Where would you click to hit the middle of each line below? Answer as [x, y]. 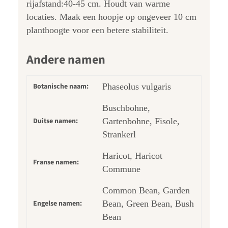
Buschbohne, [126, 108]
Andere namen [66, 60]
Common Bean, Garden [146, 190]
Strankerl [119, 134]
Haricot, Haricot [132, 155]
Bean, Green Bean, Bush [148, 203]
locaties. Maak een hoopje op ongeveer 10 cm [111, 17]
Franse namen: [56, 162]
